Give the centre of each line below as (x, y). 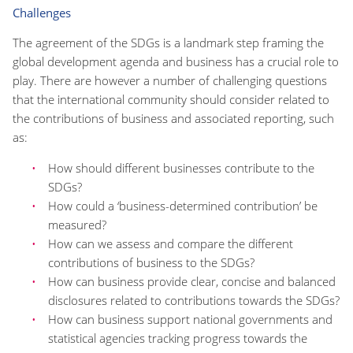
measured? (77, 225)
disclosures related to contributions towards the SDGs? (194, 301)
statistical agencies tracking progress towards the (178, 338)
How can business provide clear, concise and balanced (192, 282)
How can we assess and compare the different (171, 244)
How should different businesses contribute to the (181, 168)
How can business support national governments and (190, 320)
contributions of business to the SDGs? (151, 263)
